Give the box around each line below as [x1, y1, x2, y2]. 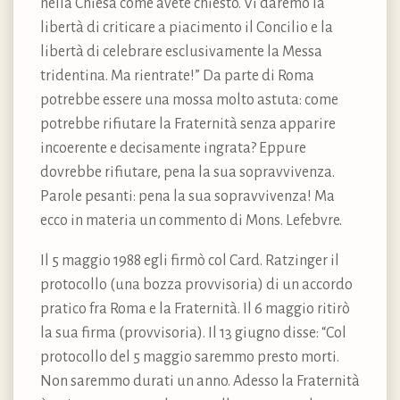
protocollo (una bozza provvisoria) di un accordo [40, 277, 353, 294]
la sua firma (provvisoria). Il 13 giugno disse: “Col [40, 325, 346, 342]
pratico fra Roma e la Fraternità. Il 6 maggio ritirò [40, 301, 350, 318]
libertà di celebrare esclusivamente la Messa [40, 44, 322, 61]
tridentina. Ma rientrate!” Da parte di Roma [40, 68, 314, 85]
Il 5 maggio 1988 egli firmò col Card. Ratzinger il [40, 253, 339, 270]
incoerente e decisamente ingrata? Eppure [40, 140, 306, 157]
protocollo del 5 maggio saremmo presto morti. [40, 349, 339, 366]
